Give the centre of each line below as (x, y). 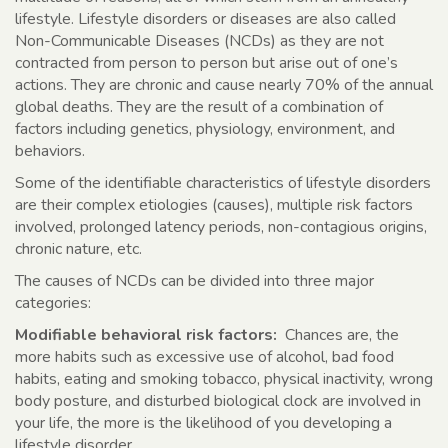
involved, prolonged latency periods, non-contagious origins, (221, 227)
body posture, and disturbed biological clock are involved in (218, 401)
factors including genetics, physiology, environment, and (205, 129)
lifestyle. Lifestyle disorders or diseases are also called (205, 19)
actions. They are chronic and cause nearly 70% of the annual (224, 85)
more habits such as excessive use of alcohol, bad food (204, 357)
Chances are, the (338, 335)
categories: (53, 303)
